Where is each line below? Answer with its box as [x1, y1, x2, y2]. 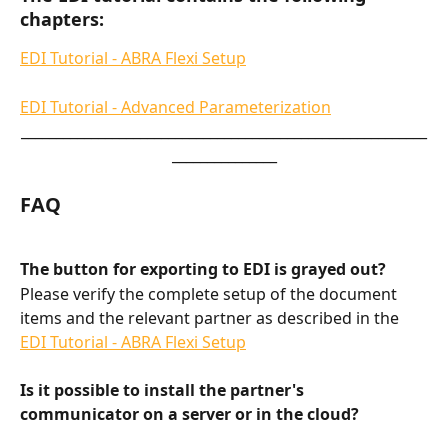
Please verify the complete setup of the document [20, 282, 401, 305]
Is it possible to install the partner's [20, 379, 308, 402]
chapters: [20, 6, 104, 31]
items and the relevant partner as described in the [20, 306, 403, 329]
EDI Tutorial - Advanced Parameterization [20, 95, 331, 118]
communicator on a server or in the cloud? [20, 403, 359, 426]
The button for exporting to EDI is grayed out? [20, 258, 386, 281]
